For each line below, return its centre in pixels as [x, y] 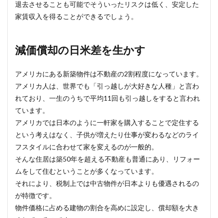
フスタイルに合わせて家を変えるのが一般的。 [87, 147]
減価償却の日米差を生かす [80, 50]
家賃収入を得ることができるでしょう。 [76, 16]
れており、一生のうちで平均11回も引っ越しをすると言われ [108, 98]
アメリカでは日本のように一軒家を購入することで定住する [107, 122]
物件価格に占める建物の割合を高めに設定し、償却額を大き [107, 208]
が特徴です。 [36, 195]
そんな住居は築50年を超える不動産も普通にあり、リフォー [108, 159]
